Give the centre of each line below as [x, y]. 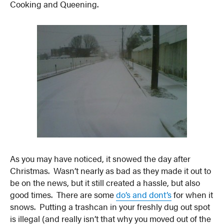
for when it [192, 194]
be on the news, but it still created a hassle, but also [105, 182]
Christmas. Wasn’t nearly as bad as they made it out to [111, 170]
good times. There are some [63, 194]
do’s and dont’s [144, 194]
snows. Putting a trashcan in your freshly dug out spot [110, 206]
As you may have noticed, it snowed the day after [100, 158]
